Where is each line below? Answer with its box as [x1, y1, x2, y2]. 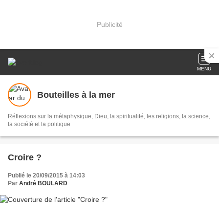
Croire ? [8, 153, 42, 162]
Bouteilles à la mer [37, 89, 115, 100]
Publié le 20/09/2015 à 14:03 [8, 172, 85, 179]
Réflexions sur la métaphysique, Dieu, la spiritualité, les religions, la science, [8, 113, 210, 120]
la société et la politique [8, 121, 70, 128]
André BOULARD [19, 180, 67, 187]
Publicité [96, 20, 123, 28]
